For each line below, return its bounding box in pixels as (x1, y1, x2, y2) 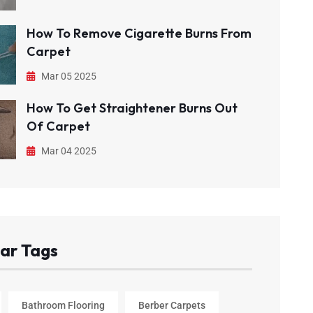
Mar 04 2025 (38, 145, 96, 156)
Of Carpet (26, 117, 90, 134)
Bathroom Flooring (21, 300, 105, 311)
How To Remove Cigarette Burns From (26, 24, 252, 41)
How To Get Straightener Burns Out (26, 99, 238, 116)
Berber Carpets (138, 300, 205, 311)
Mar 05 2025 (38, 70, 96, 82)
